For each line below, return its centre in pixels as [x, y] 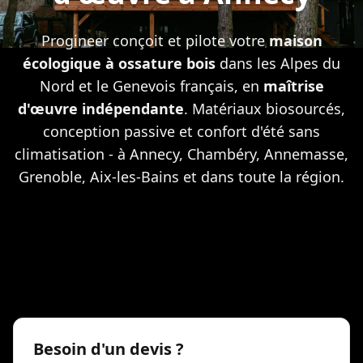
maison [295, 41]
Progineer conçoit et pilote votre [155, 41]
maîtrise [293, 86]
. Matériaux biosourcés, [265, 109]
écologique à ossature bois [119, 63]
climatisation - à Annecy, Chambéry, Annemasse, [181, 154]
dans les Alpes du [278, 63]
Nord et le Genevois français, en [151, 86]
